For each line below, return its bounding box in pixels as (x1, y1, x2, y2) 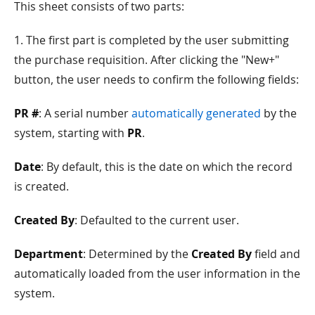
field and (252, 245, 300, 262)
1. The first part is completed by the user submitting (14, 32, 289, 48)
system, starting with (14, 124, 127, 141)
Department (14, 245, 83, 262)
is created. (14, 178, 69, 194)
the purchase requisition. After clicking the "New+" (14, 51, 279, 67)
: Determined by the (83, 245, 191, 262)
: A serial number (39, 105, 131, 121)
